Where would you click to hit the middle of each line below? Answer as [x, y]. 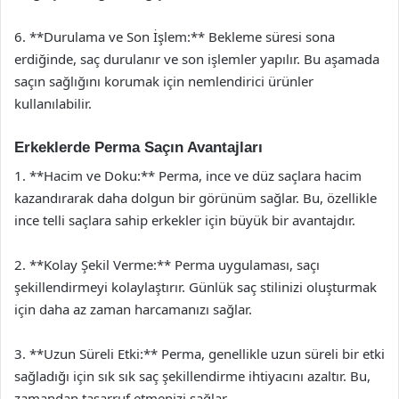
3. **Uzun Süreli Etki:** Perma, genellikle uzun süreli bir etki [199, 354]
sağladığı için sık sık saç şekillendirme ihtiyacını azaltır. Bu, [192, 376]
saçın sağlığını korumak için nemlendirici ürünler [164, 81]
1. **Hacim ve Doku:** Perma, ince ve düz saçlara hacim [188, 175]
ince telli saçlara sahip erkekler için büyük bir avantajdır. [185, 220]
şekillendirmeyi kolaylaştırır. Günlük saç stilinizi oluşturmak [195, 287]
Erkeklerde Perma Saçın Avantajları [138, 147]
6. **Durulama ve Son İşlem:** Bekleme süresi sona [175, 36]
